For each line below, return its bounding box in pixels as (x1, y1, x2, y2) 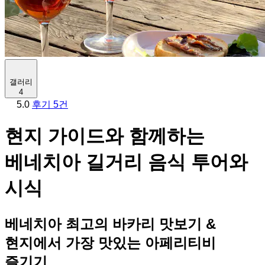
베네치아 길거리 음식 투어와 (5, 151, 248, 173)
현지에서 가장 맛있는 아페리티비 (5, 234, 216, 251)
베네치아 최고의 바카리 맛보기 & (5, 215, 216, 232)
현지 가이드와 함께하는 (5, 125, 205, 147)
